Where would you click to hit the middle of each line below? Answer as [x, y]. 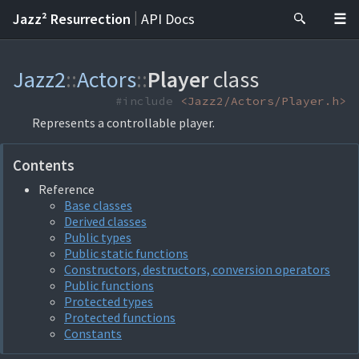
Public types [98, 237]
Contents [44, 165]
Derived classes [105, 221]
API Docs [168, 19]
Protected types [109, 301]
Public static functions [126, 253]
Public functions [109, 285]
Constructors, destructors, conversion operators [197, 269]
